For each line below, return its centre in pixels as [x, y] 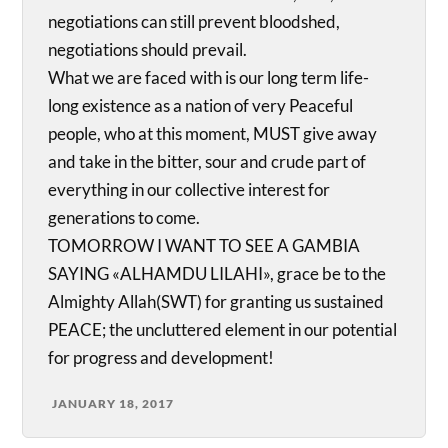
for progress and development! [161, 358]
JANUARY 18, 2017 [113, 404]
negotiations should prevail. [148, 50]
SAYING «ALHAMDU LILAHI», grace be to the [217, 274]
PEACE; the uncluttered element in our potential [223, 330]
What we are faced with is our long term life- [209, 78]
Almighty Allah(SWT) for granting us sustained [216, 302]
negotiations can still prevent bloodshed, [194, 22]
